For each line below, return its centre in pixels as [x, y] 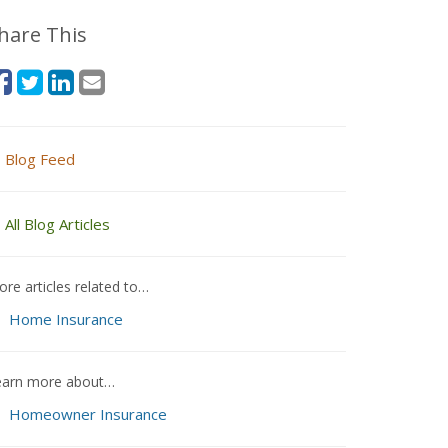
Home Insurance [65, 319]
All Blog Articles [57, 224]
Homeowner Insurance [87, 414]
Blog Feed [40, 159]
